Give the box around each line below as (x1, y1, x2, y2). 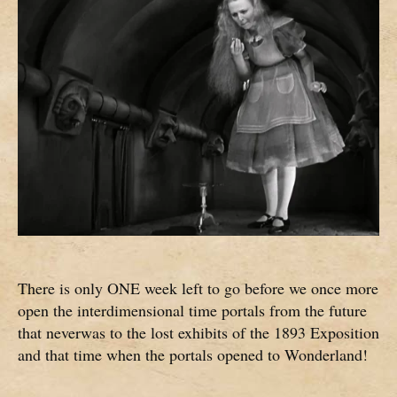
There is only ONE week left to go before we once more (18, 277, 378, 300)
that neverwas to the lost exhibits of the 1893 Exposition (18, 322, 379, 344)
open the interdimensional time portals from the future (18, 300, 367, 322)
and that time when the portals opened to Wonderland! (18, 344, 368, 366)
